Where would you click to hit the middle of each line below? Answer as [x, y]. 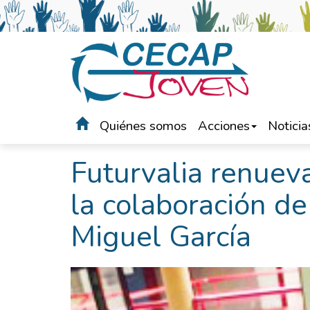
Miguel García [161, 237]
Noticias [139, 140]
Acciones [224, 126]
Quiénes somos [143, 126]
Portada [92, 140]
